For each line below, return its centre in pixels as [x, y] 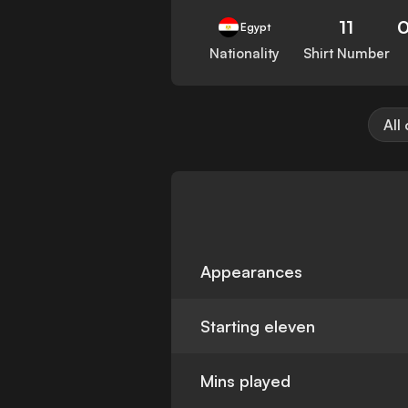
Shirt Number [346, 54]
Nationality [244, 54]
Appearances [252, 272]
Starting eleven [258, 326]
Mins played [246, 381]
